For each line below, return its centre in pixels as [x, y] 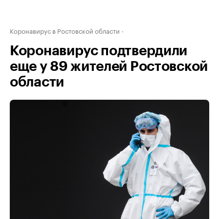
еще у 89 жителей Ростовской [109, 66]
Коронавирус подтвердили [99, 51]
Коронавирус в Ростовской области [65, 30]
